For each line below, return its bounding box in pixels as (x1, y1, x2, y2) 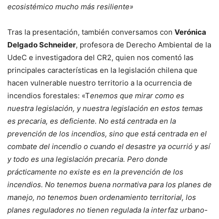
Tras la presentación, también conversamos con (7, 27, 175, 37)
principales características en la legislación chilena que (7, 66, 197, 75)
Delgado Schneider (7, 40, 76, 49)
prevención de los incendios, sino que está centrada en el (7, 129, 207, 138)
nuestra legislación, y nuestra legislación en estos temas (7, 104, 203, 113)
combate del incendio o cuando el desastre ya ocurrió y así (7, 142, 210, 151)
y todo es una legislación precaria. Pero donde (7, 154, 168, 164)
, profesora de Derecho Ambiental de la (76, 40, 211, 49)
